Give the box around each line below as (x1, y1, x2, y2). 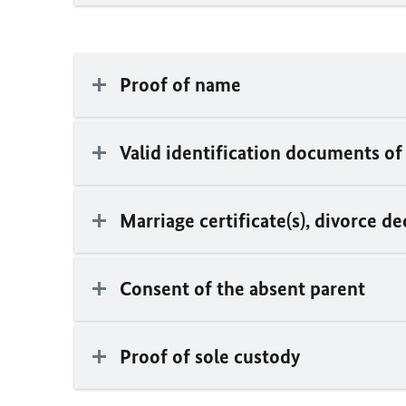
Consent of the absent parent (120, 276, 365, 302)
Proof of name (120, 72, 241, 98)
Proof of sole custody (120, 344, 300, 370)
